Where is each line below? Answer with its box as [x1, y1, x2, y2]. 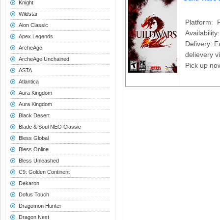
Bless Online [18, 146, 49, 152]
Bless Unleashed [18, 158, 59, 164]
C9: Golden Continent [18, 169, 70, 175]
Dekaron [18, 180, 39, 186]
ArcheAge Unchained [18, 56, 69, 62]
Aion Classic [18, 22, 48, 28]
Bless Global [18, 135, 49, 141]
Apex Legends [18, 33, 53, 39]
